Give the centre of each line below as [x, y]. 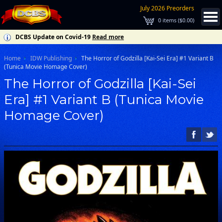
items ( [170, 20]
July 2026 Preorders [167, 8]
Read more [108, 37]
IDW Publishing [51, 58]
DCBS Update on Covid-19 [53, 37]
